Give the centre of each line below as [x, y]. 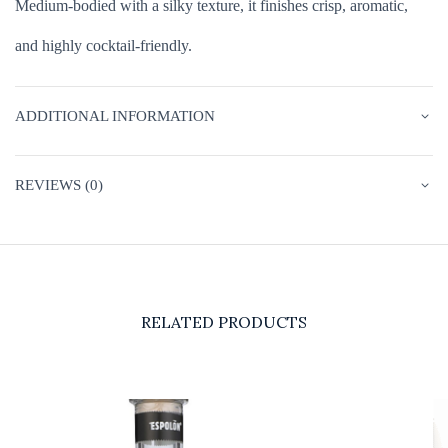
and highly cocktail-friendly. [103, 46]
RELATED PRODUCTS [224, 322]
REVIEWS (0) [59, 185]
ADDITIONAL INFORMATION [115, 116]
